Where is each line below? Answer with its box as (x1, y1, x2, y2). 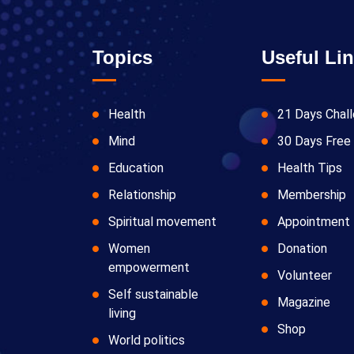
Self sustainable (108, 287, 198, 303)
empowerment (108, 260, 190, 276)
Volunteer (277, 268, 333, 284)
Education (108, 160, 164, 176)
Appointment (277, 214, 351, 230)
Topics (92, 47, 153, 69)
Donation (277, 241, 328, 257)
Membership (277, 187, 347, 203)
